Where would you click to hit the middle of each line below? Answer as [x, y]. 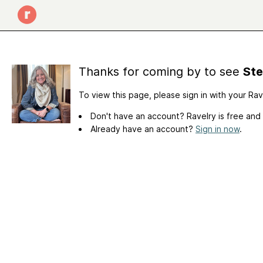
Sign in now [218, 129]
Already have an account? [143, 129]
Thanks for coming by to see [161, 72]
